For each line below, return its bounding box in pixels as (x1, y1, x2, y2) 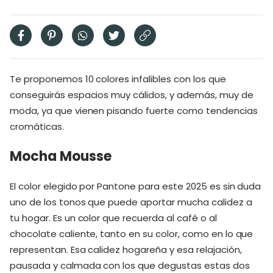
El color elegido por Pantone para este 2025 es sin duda (10, 180, 261, 193)
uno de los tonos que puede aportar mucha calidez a (10, 196, 252, 208)
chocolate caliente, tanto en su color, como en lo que (10, 227, 253, 240)
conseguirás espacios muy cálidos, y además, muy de (10, 88, 253, 101)
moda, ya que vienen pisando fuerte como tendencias (10, 104, 258, 117)
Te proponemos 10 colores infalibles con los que (10, 72, 226, 85)
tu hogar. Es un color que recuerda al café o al (10, 211, 217, 224)
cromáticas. (10, 119, 64, 133)
